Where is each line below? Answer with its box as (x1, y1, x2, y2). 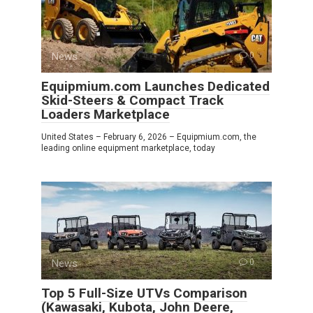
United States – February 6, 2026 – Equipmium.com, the (41, 131, 256, 142)
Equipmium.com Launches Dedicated (41, 78, 270, 94)
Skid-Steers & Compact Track (41, 92, 224, 108)
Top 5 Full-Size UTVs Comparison (41, 284, 247, 301)
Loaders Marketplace (41, 105, 170, 122)
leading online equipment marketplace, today (41, 143, 215, 153)
